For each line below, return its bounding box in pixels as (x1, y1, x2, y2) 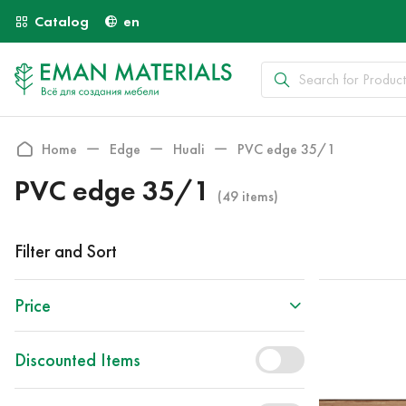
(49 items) (217, 188, 278, 205)
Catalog (34, 13, 89, 30)
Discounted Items (14, 349, 140, 371)
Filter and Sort (14, 239, 117, 262)
